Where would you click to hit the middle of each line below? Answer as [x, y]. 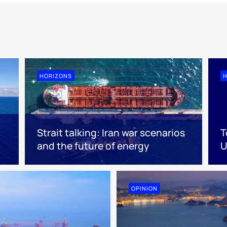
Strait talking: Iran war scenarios [111, 133]
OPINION [144, 188]
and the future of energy [93, 146]
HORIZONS [55, 76]
